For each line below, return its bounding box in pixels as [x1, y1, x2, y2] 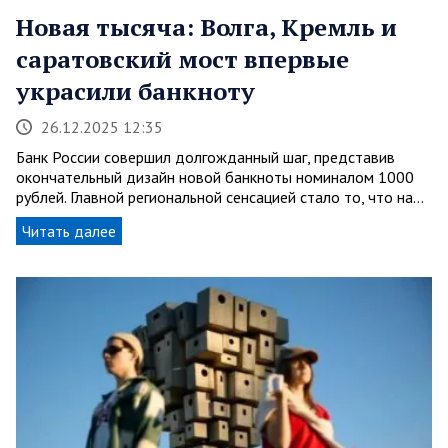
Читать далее [22, 220, 116, 241]
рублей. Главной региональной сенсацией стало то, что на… [16, 186, 424, 207]
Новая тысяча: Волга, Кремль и [16, 10, 397, 43]
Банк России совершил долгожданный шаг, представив [16, 146, 395, 167]
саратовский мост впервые [16, 42, 349, 75]
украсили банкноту [16, 74, 255, 107]
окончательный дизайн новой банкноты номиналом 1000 [16, 166, 414, 187]
